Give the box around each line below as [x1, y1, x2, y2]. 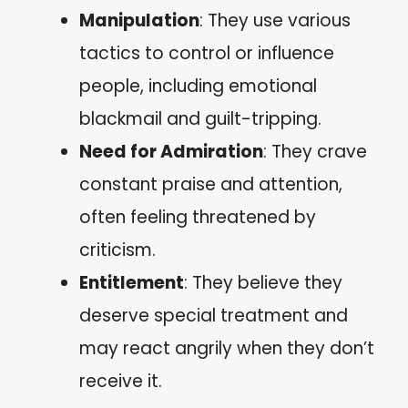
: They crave [263, 139, 367, 164]
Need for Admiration [79, 139, 263, 164]
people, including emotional [79, 74, 317, 98]
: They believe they [184, 270, 342, 295]
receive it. [79, 369, 162, 393]
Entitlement [79, 270, 184, 295]
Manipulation [79, 8, 199, 33]
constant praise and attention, [79, 172, 342, 197]
